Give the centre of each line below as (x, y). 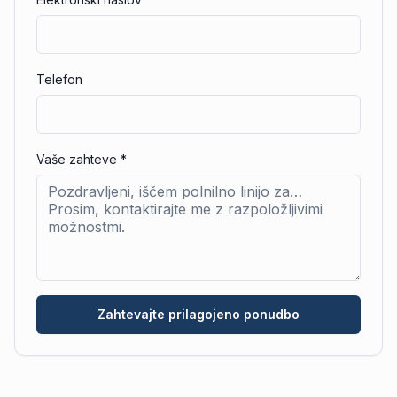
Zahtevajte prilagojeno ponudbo (198, 314)
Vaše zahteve (77, 159)
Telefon (59, 79)
